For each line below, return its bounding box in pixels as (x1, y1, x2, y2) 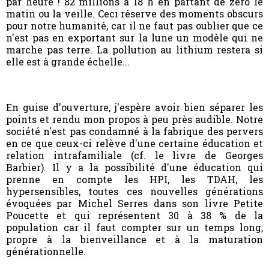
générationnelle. (6, 244, 86, 258)
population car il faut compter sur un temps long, (6, 220, 263, 234)
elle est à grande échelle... (6, 55, 130, 68)
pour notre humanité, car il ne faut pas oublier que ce (6, 19, 263, 32)
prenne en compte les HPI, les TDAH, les (6, 172, 263, 186)
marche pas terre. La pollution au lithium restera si (6, 43, 263, 56)
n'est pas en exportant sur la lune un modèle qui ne (6, 31, 263, 44)
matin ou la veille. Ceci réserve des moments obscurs (6, 7, 263, 20)
